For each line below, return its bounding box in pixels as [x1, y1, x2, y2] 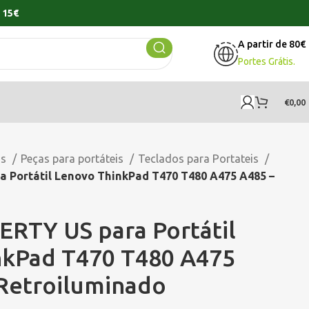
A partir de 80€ [238, 39, 306, 50]
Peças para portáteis [21, 152, 126, 165]
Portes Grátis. [238, 56, 295, 67]
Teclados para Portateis [138, 152, 261, 165]
